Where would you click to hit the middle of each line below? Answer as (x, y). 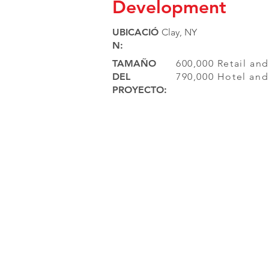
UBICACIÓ (135, 32)
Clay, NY (179, 32)
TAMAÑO (134, 63)
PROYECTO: (140, 90)
